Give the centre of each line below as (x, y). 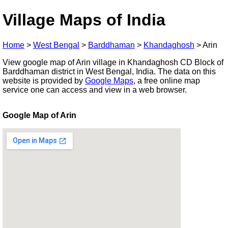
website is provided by (44, 80)
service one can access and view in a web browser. (95, 90)
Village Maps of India (84, 20)
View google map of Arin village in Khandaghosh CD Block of (113, 62)
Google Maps (109, 80)
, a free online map (167, 80)
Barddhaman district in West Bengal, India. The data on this (109, 71)
